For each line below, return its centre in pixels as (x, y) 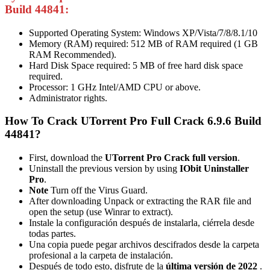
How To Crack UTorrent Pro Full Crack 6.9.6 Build (133, 121)
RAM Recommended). (73, 54)
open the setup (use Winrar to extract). (101, 212)
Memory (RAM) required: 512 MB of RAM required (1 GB (143, 43)
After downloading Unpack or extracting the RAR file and (140, 201)
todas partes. (52, 234)
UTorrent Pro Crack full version (171, 158)
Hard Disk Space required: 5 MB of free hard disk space (136, 65)
